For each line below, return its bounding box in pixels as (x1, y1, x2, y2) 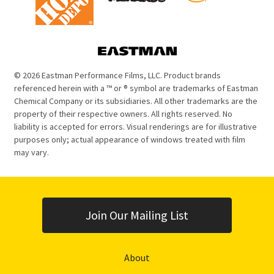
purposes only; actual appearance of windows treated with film (14, 134, 245, 145)
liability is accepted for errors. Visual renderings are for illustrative (14, 121, 257, 132)
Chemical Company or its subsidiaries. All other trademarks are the (14, 95, 257, 106)
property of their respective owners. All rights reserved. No (14, 108, 232, 119)
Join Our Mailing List (86, 207, 188, 223)
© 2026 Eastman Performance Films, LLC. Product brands (14, 70, 221, 81)
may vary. (14, 147, 49, 158)
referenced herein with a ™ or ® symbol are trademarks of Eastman (14, 83, 258, 94)
